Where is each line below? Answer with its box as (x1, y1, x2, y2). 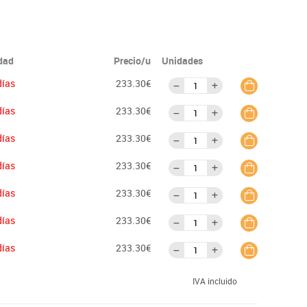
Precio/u (114, 53, 151, 67)
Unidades (162, 53, 203, 67)
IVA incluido (193, 275, 237, 286)
